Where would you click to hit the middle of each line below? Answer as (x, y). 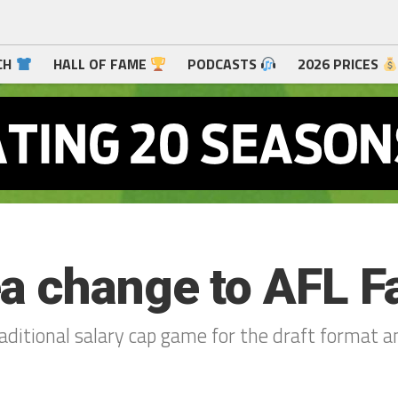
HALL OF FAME (101, 64)
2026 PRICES (340, 64)
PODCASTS (223, 64)
